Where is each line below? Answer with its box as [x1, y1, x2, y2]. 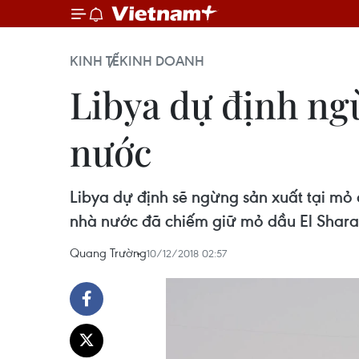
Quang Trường [70, 244, 147, 260]
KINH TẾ [70, 52, 119, 70]
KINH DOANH [119, 52, 204, 70]
